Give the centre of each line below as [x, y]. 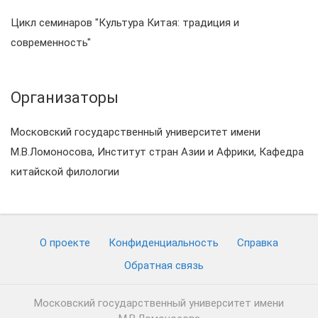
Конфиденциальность [164, 243]
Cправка [258, 243]
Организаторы [65, 98]
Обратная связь [164, 265]
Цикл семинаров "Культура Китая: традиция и [125, 23]
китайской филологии [65, 172]
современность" [51, 43]
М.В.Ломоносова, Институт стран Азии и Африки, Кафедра [157, 152]
